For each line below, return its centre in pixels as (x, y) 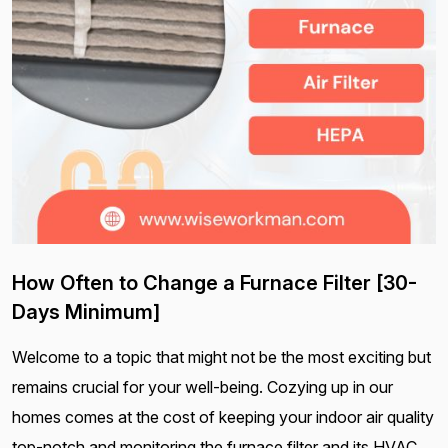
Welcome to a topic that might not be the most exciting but (221, 356)
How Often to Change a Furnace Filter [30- (214, 282)
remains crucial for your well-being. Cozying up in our (202, 386)
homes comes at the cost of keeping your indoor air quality (223, 416)
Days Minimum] (86, 311)
